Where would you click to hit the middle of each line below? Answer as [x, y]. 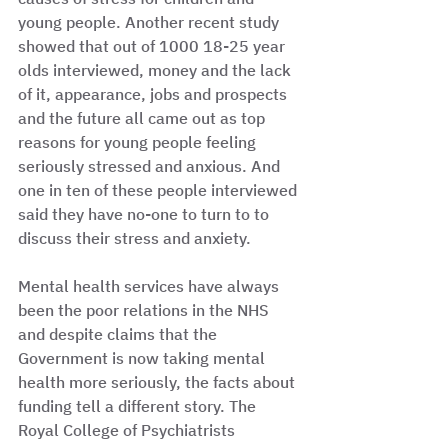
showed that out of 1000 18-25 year [153, 46]
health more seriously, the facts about [158, 382]
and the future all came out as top [143, 118]
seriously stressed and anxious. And [151, 166]
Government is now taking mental [143, 358]
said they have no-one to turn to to [145, 214]
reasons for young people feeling [139, 142]
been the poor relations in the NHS [145, 310]
